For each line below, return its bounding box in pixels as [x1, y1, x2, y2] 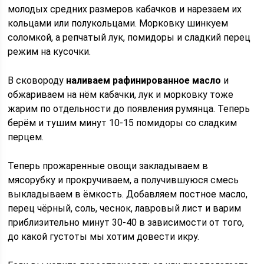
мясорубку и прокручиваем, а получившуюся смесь [8, 174, 239, 186]
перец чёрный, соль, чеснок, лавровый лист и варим [8, 203, 242, 214]
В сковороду [8, 75, 67, 86]
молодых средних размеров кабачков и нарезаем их [8, 4, 242, 15]
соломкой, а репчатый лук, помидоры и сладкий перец [8, 32, 251, 43]
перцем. [8, 131, 44, 143]
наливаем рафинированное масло [66, 75, 222, 86]
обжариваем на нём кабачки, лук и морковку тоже [8, 89, 234, 100]
